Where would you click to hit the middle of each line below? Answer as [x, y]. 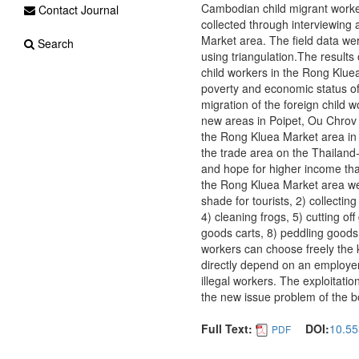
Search [54, 43]
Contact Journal [77, 10]
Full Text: [226, 329]
